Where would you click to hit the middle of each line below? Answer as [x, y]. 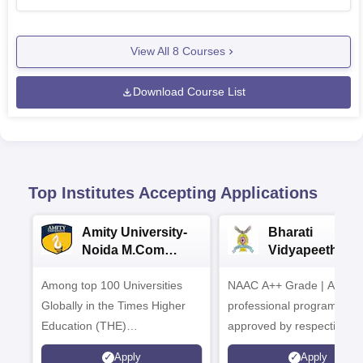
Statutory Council [271, 346]
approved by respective [288, 325]
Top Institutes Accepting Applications [173, 192]
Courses [202, 51]
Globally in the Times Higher [113, 305]
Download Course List [189, 92]
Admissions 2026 [135, 267]
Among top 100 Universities [112, 285]
